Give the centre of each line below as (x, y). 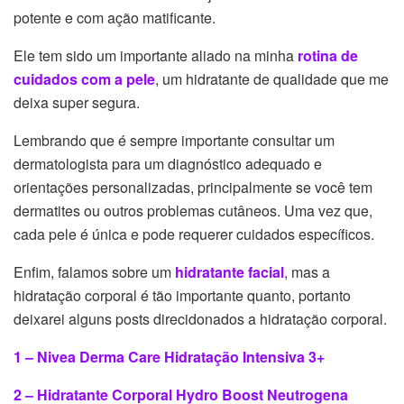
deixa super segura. (77, 103)
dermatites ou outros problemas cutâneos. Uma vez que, (193, 211)
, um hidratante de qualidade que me (272, 79)
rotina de (328, 56)
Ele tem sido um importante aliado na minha (156, 56)
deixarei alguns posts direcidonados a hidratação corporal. (200, 319)
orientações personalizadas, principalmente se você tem (193, 188)
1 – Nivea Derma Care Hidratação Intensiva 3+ (169, 357)
